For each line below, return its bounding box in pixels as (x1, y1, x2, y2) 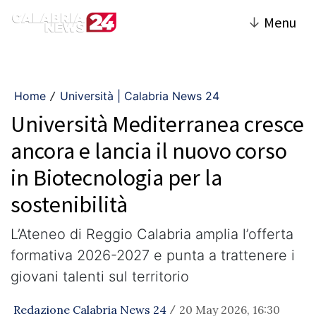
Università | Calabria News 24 (60, 89, 219, 103)
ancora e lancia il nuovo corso (11, 137, 287, 165)
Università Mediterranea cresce (11, 110, 304, 138)
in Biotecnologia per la (11, 164, 222, 192)
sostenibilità (11, 190, 128, 219)
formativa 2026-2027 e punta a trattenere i (11, 247, 295, 264)
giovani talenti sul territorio (11, 268, 189, 285)
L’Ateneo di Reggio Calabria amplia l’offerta (11, 226, 293, 243)
